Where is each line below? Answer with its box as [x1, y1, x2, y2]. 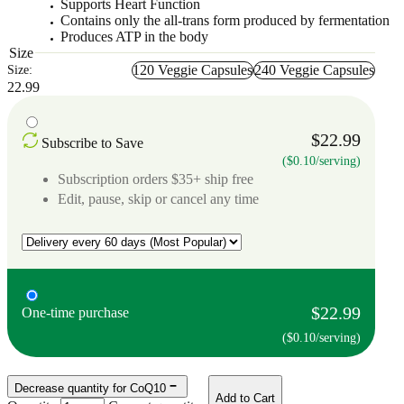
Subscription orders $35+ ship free [58, 170, 253, 187]
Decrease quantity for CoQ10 [14, 381, 166, 395]
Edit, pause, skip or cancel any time [58, 190, 259, 207]
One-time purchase [22, 304, 129, 320]
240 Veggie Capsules [254, 61, 374, 78]
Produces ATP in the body [60, 28, 209, 44]
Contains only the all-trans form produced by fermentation [60, 12, 390, 28]
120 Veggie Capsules [133, 61, 252, 78]
